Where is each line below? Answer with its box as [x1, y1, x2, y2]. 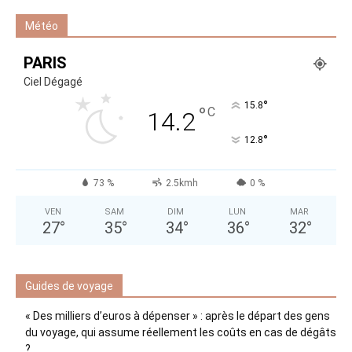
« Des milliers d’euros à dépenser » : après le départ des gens [25, 310, 330, 322]
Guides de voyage [25, 280, 113, 292]
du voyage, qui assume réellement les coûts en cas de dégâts [25, 326, 336, 339]
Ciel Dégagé [24, 75, 82, 88]
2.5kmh [165, 178, 198, 189]
